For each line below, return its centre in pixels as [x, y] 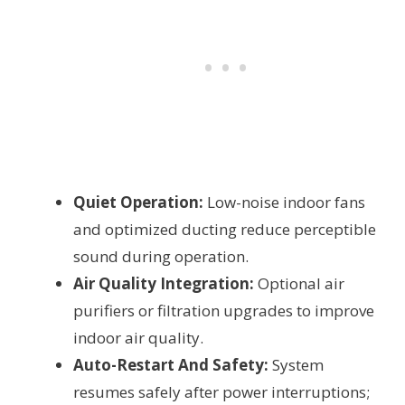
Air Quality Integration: [164, 283]
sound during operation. [161, 256]
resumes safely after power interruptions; [221, 391]
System [296, 364]
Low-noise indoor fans [284, 202]
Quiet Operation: [138, 202]
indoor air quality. [138, 337]
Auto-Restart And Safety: [171, 364]
